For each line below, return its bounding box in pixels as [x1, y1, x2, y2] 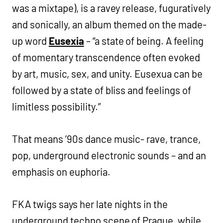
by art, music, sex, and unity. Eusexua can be [12, 68, 203, 80]
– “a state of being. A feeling [84, 35, 204, 47]
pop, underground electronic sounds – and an [12, 149, 207, 161]
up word [12, 35, 49, 47]
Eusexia [48, 35, 84, 47]
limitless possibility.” [12, 101, 101, 112]
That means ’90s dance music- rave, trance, [12, 133, 201, 145]
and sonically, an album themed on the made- [12, 18, 207, 30]
